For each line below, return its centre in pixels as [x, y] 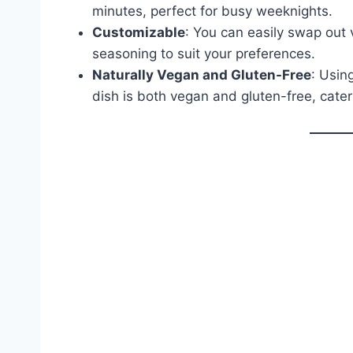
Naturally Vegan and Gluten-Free [202, 75]
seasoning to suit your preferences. [204, 54]
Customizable [139, 33]
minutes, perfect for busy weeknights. [212, 11]
